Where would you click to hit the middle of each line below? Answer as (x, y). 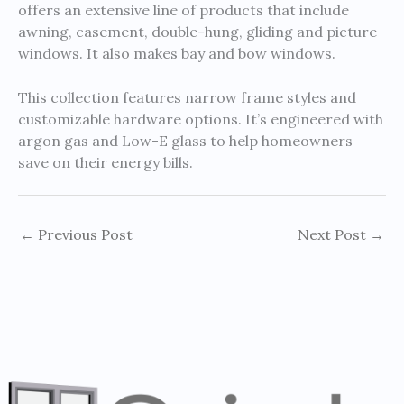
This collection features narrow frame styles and (187, 98)
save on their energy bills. (106, 163)
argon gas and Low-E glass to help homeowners (185, 141)
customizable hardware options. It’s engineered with (201, 119)
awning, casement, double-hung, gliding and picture (197, 31)
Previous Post (83, 235)
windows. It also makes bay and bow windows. (177, 53)
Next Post (334, 235)
